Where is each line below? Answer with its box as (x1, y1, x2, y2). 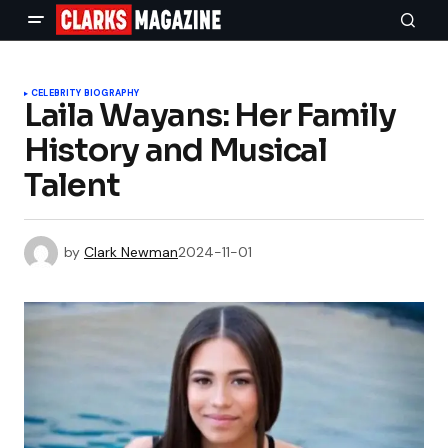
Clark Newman (84, 242, 178, 261)
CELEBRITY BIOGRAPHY (31, 87, 140, 99)
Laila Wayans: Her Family (24, 95, 396, 135)
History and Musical (24, 130, 327, 170)
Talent (24, 165, 120, 205)
